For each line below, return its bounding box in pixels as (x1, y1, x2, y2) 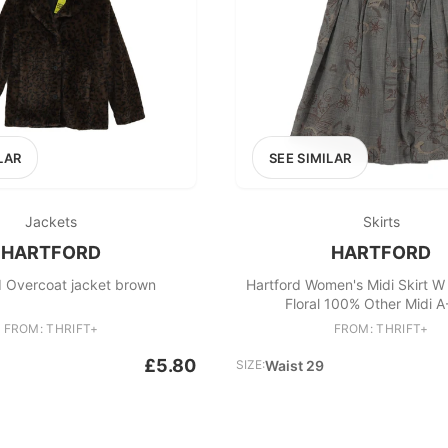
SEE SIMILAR (269, 150, 352, 166)
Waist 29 (265, 357, 324, 374)
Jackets (25, 213, 77, 230)
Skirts (362, 213, 400, 230)
